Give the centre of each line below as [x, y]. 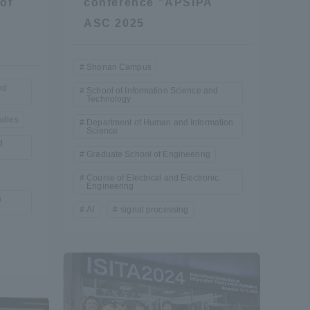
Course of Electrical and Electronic [153, 177]
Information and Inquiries [148, 299]
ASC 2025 [114, 23]
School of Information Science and [153, 90]
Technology [109, 99]
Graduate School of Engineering [148, 154]
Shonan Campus [119, 67]
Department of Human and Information [160, 122]
